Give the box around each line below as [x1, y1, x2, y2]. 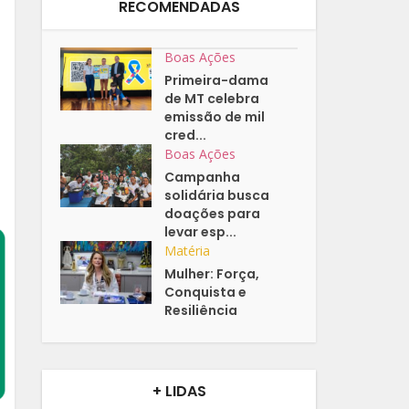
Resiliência [164, 301, 238, 320]
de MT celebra [164, 89, 260, 109]
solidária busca [164, 186, 270, 205]
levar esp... [164, 223, 237, 242]
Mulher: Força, [164, 265, 260, 284]
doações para [164, 204, 261, 224]
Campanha [164, 168, 241, 187]
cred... [164, 126, 207, 145]
